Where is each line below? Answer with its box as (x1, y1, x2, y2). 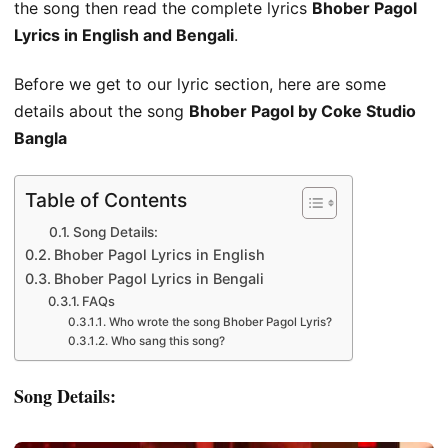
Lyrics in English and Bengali (14, 24, 234, 45)
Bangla (14, 128, 67, 149)
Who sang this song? (110, 333, 225, 348)
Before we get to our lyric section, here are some (14, 74, 386, 95)
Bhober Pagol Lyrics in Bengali (53, 269, 264, 287)
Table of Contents (25, 187, 187, 212)
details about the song (14, 101, 189, 122)
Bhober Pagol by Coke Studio (189, 101, 416, 122)
